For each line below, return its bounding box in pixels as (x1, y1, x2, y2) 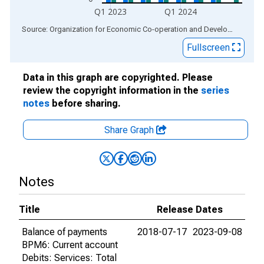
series (201, 85, 229, 96)
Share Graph (104, 124, 156, 136)
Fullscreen (187, 42, 232, 53)
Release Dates (157, 204, 223, 215)
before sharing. (49, 98, 121, 109)
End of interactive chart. (10, 23, 107, 34)
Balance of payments (22, 226, 107, 237)
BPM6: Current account (22, 239, 118, 250)
